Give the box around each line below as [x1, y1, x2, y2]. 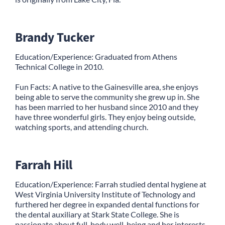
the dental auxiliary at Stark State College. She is [15, 209, 179, 219]
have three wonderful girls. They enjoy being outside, [15, 111, 195, 122]
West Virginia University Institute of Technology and [15, 189, 195, 199]
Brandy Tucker [15, 28, 94, 45]
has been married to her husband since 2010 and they [15, 101, 198, 111]
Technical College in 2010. [15, 61, 103, 71]
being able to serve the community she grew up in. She [15, 91, 199, 101]
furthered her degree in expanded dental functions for [15, 199, 199, 209]
